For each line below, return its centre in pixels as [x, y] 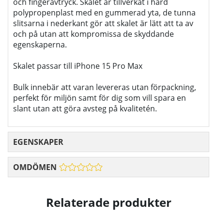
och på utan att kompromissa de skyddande [93, 34]
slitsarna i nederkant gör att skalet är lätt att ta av [103, 23]
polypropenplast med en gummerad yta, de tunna [104, 13]
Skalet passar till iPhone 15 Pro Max [78, 66]
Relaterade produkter [108, 202]
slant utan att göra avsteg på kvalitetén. [85, 109]
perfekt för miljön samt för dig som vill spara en [100, 98]
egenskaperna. [40, 45]
